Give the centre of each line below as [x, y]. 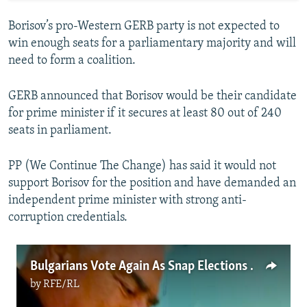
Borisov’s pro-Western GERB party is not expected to [144, 26]
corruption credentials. [68, 217]
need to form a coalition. [72, 60]
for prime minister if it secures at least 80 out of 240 [145, 113]
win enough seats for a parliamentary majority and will [152, 43]
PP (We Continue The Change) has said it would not [142, 166]
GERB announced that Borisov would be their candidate [152, 96]
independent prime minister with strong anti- [127, 200]
